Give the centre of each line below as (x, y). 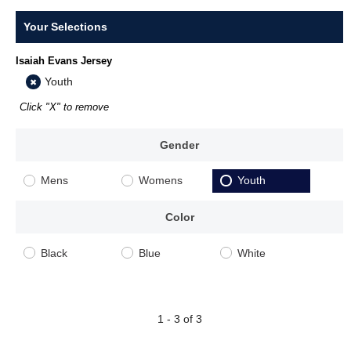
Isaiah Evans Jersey (64, 60)
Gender (179, 145)
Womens (161, 181)
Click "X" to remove (64, 107)
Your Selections (65, 26)
